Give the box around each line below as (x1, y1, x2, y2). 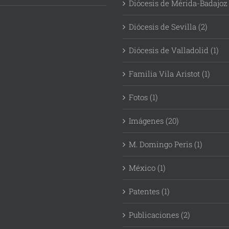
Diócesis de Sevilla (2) (129, 21, 208, 32)
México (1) (129, 163, 166, 173)
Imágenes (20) (129, 116, 179, 126)
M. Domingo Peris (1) (129, 139, 202, 150)
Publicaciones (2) (129, 210, 190, 220)
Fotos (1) (129, 92, 158, 103)
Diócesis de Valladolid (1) (129, 45, 219, 56)
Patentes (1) (129, 186, 170, 197)
